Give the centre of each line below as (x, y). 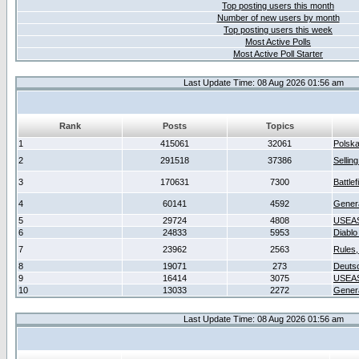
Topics (280, 126)
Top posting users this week (278, 30)
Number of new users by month (278, 18)
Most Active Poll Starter (278, 54)
